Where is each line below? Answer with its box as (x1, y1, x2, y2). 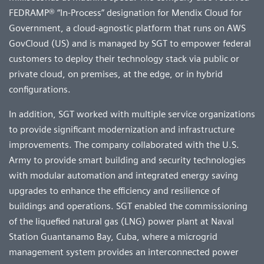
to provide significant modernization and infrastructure (9, 123, 235, 135)
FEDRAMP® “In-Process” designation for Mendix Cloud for (9, 6, 242, 18)
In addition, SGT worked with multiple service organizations (9, 108, 255, 120)
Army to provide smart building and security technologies (9, 154, 246, 166)
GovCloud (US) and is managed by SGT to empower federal (9, 37, 251, 49)
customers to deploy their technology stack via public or (9, 52, 239, 64)
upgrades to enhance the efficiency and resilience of (9, 184, 220, 196)
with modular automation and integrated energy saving (9, 169, 238, 181)
